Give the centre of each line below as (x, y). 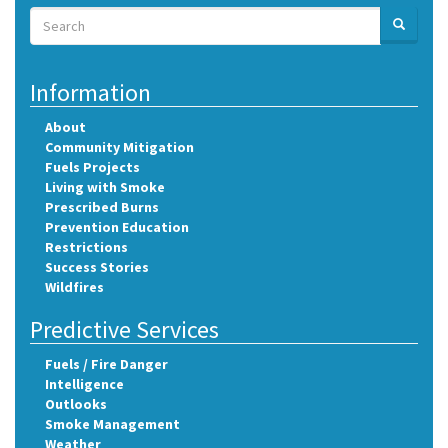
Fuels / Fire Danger (106, 364)
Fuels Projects (92, 167)
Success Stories (97, 267)
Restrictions (86, 247)
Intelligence (84, 384)
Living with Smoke (105, 187)
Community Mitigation (119, 147)
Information (90, 92)
